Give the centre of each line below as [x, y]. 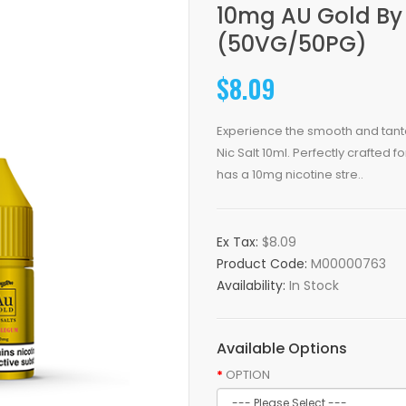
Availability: [253, 285]
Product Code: [264, 264]
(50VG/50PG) [292, 44]
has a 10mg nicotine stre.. [290, 174]
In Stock [314, 285]
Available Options [282, 348]
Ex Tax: [239, 242]
